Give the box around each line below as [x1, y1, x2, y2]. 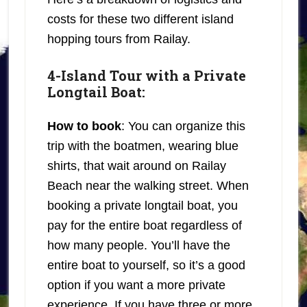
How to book [47, 119, 121, 133]
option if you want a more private [47, 278, 225, 292]
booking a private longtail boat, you [47, 198, 238, 212]
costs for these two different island [47, 12, 234, 26]
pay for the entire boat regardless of [47, 218, 242, 232]
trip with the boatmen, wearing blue [47, 138, 238, 153]
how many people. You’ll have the [47, 238, 230, 252]
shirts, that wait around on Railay [47, 158, 226, 173]
